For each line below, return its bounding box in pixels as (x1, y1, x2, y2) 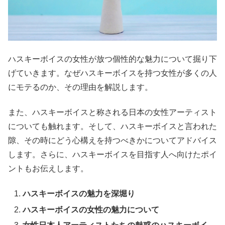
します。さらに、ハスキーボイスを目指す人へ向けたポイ (8, 150, 217, 159)
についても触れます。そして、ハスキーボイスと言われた (8, 122, 217, 131)
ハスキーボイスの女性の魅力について (23, 205, 160, 214)
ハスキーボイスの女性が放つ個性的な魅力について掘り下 (8, 54, 217, 63)
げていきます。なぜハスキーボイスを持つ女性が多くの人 (8, 68, 217, 77)
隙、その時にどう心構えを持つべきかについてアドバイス (8, 136, 217, 145)
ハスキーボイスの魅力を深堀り (23, 189, 136, 198)
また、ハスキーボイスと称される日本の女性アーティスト (8, 108, 217, 117)
